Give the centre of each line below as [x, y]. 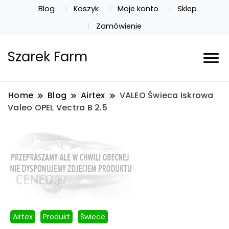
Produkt [56, 217]
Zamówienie [119, 26]
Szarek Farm [48, 57]
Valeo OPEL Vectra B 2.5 [58, 108]
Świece [93, 217]
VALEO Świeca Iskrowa [166, 96]
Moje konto [138, 8]
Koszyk [86, 8]
